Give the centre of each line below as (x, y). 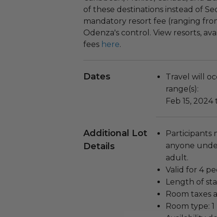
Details (99, 146)
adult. (178, 158)
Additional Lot (115, 133)
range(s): (182, 89)
